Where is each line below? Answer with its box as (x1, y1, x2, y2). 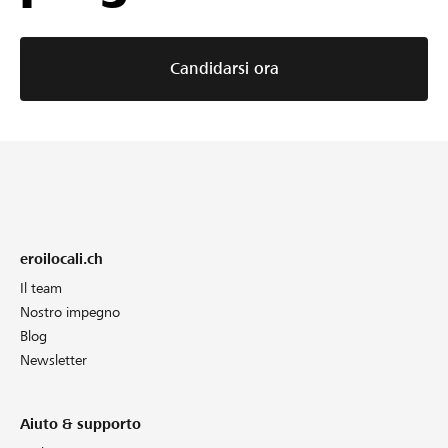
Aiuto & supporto (20, 415, 141, 432)
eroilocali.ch (20, 250, 103, 267)
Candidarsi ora (169, 58, 279, 78)
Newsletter (20, 351, 87, 368)
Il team (20, 279, 62, 296)
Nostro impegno (20, 303, 120, 320)
